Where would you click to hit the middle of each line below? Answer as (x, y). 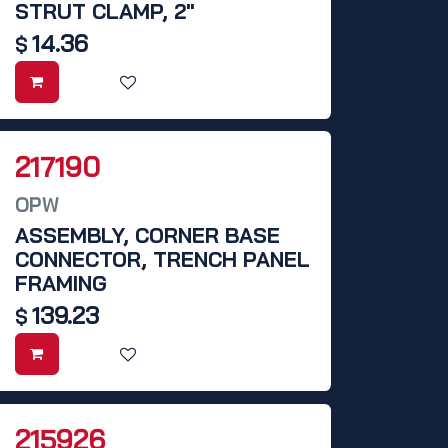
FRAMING (61, 283)
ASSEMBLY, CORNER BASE (147, 235)
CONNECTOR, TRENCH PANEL (162, 259)
